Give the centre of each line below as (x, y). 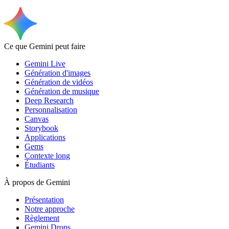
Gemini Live (45, 63)
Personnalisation (51, 109)
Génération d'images (58, 73)
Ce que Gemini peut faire (45, 46)
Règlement (42, 218)
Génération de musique (62, 91)
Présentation (44, 199)
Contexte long (47, 155)
